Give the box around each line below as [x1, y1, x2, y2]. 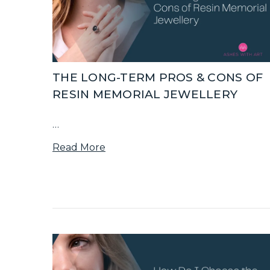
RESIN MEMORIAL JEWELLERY [52, 87, 237, 101]
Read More [52, 141, 105, 153]
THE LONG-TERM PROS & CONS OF [52, 70, 263, 84]
